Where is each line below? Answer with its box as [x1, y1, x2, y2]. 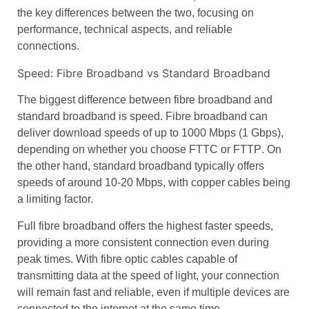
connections [17, 40, 77, 52]
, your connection [196, 269, 279, 281]
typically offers [192, 160, 264, 172]
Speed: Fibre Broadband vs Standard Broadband [17, 66, 270, 80]
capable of [183, 252, 237, 265]
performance [17, 23, 79, 36]
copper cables [191, 177, 260, 189]
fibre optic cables [101, 252, 183, 265]
